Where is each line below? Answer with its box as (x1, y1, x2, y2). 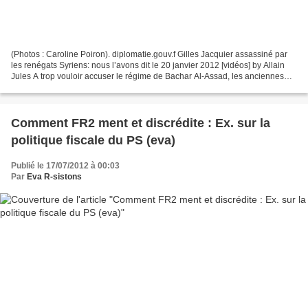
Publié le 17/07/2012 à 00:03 (11, 160, 120, 170)
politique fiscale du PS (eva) (11, 133, 175, 147)
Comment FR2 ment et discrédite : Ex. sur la (11, 115, 270, 130)
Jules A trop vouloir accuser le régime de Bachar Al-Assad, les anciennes (11, 71, 284, 81)
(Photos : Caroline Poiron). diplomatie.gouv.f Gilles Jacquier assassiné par (11, 49, 287, 59)
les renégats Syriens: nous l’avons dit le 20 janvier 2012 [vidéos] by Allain (11, 60, 285, 70)
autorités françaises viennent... (11, 82, 124, 92)
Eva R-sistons (27, 171, 82, 181)
